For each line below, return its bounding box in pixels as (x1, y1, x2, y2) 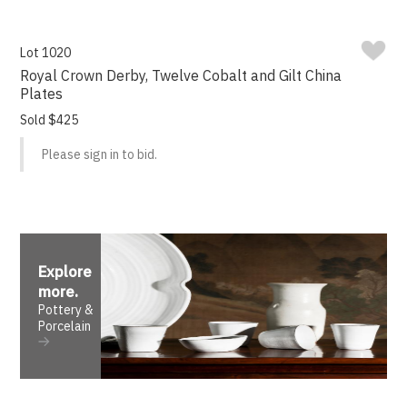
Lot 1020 (20, 45, 72, 62)
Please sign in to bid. (42, 146, 158, 164)
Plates (20, 84, 64, 104)
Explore (38, 262, 93, 283)
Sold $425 (20, 112, 79, 129)
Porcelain (38, 318, 92, 335)
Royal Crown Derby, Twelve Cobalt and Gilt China (20, 66, 342, 85)
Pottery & (38, 302, 94, 319)
